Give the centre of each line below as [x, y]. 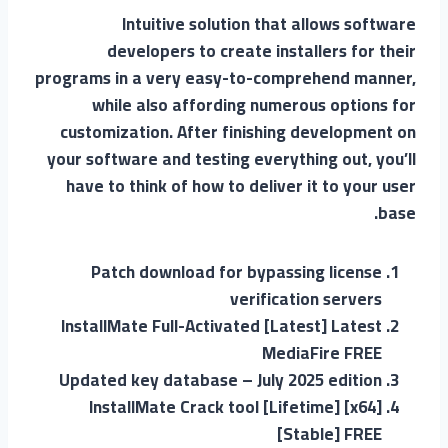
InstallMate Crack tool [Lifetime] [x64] [235, 406]
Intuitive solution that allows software [269, 23]
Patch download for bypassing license [236, 271]
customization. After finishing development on [238, 131]
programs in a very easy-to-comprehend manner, [225, 77]
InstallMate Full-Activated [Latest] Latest [221, 325]
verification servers [306, 298]
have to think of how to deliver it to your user [241, 185]
